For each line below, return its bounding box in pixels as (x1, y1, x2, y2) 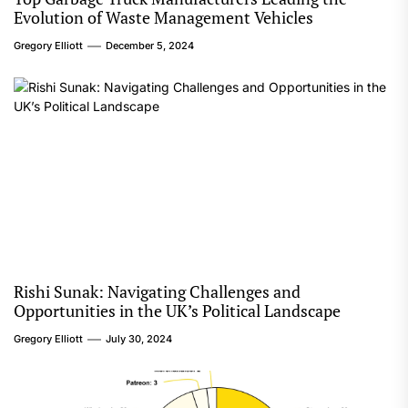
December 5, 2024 (106, 39, 194, 52)
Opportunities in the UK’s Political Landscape (14, 300, 341, 321)
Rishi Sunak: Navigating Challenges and (14, 280, 301, 302)
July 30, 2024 (106, 332, 172, 345)
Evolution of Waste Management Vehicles (14, 6, 313, 28)
